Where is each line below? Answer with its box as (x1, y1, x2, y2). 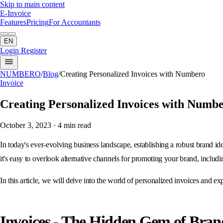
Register (19, 46, 47, 55)
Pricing (26, 18, 49, 26)
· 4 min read (51, 120, 91, 129)
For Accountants (49, 18, 101, 26)
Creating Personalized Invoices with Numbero (60, 70, 205, 78)
